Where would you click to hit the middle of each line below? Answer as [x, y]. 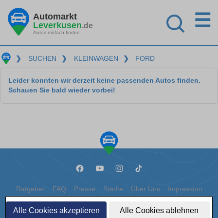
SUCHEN [42, 58]
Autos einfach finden [56, 32]
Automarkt [55, 16]
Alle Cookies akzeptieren [56, 210]
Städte [113, 189]
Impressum [185, 189]
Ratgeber [30, 189]
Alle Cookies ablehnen [159, 210]
